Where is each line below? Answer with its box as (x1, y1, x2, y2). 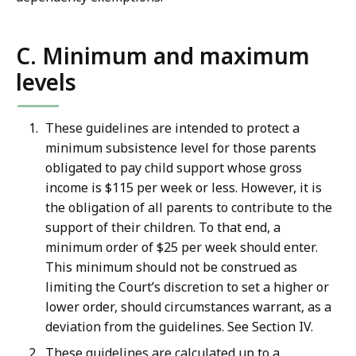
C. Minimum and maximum (16, 41, 310, 72)
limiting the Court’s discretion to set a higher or (45, 278, 329, 296)
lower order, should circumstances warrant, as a (45, 298, 331, 316)
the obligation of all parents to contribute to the (45, 199, 332, 217)
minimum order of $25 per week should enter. (45, 238, 318, 257)
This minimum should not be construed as (45, 258, 297, 277)
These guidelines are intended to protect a (45, 119, 300, 137)
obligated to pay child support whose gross (45, 159, 302, 177)
